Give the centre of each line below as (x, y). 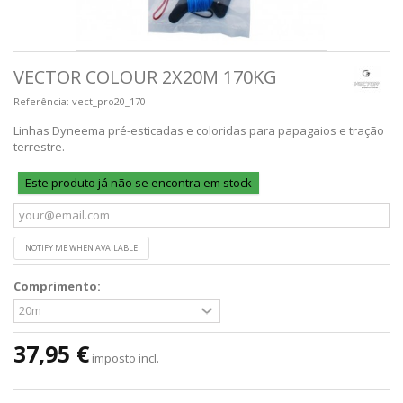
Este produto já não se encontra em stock (139, 182)
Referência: (41, 101)
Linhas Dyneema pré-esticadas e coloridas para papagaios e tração (199, 130)
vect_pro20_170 (109, 101)
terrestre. (39, 146)
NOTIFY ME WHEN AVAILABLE (81, 247)
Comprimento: (58, 286)
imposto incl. (125, 358)
